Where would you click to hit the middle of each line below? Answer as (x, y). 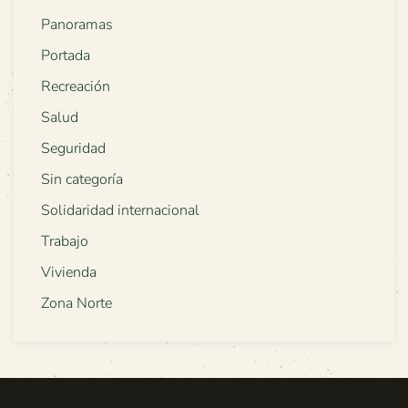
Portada (66, 56)
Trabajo (65, 242)
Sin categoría (82, 180)
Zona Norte (76, 304)
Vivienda (69, 273)
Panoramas (77, 25)
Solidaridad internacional (120, 211)
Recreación (76, 87)
